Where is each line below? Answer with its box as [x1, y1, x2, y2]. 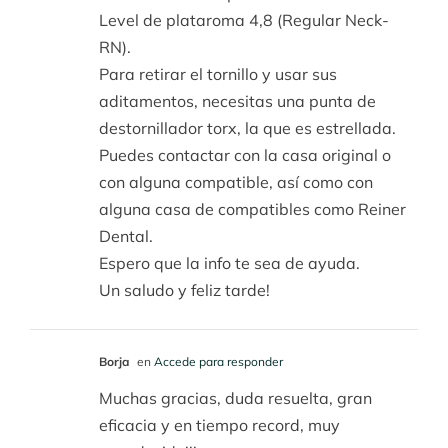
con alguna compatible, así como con [99, 171, 373, 192]
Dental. [99, 225, 153, 246]
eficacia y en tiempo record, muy [99, 414, 340, 435]
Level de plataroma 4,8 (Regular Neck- [99, 9, 389, 30]
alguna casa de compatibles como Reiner [99, 198, 406, 219]
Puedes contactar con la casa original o [99, 144, 391, 165]
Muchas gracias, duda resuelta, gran [99, 387, 372, 408]
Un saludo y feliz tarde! [99, 279, 270, 300]
